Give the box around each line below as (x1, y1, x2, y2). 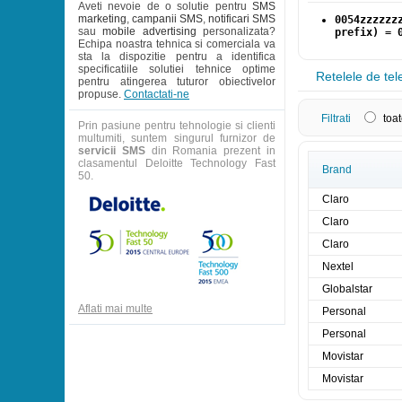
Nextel (322, 260, 354, 273)
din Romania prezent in (144, 144, 276, 157)
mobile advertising (102, 25, 197, 38)
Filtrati (321, 112, 351, 125)
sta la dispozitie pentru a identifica (78, 50, 275, 63)
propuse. (78, 88, 124, 100)
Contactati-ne (124, 88, 189, 100)
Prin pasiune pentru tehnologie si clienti (78, 119, 275, 132)
